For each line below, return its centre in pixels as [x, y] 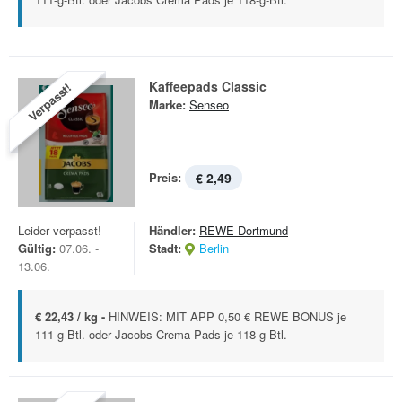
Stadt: [165, 248]
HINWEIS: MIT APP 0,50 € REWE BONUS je [227, 316]
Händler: [172, 230]
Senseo [209, 105]
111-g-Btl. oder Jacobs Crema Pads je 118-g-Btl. [161, 334]
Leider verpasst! [60, 230]
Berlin [214, 248]
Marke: [167, 105]
